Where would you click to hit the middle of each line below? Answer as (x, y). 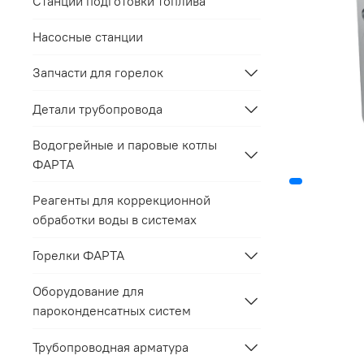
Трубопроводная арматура (110, 347)
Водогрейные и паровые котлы (125, 144)
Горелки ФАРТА (78, 256)
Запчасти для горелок (98, 73)
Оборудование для (88, 291)
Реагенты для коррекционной (121, 199)
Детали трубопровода (97, 108)
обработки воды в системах (115, 219)
